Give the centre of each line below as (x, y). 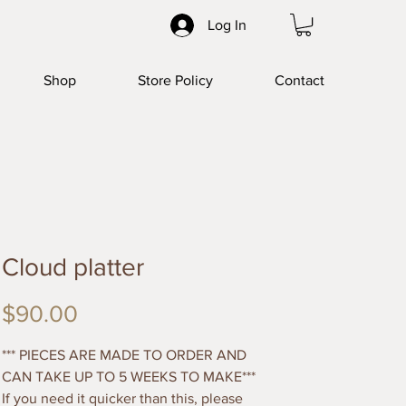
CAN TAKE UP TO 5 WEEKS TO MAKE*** (129, 377)
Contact (300, 81)
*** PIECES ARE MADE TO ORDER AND (124, 355)
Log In (227, 25)
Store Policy (175, 81)
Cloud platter (73, 267)
